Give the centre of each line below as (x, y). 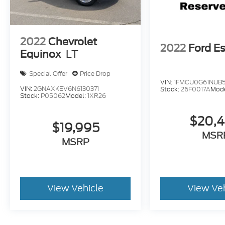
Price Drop (95, 73)
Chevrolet (73, 42)
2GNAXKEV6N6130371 (66, 89)
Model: (76, 96)
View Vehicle (76, 188)
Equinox (40, 54)
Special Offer (48, 73)
